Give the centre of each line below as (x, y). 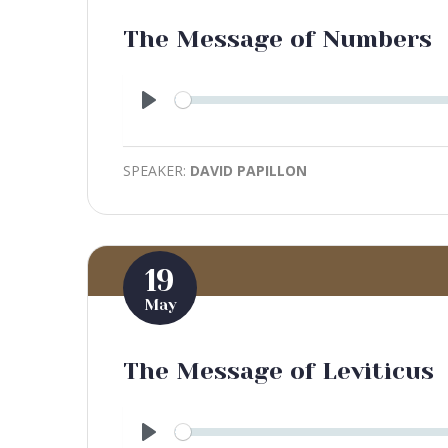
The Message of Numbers (277, 38)
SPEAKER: (156, 170)
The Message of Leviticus (278, 370)
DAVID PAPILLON (248, 170)
